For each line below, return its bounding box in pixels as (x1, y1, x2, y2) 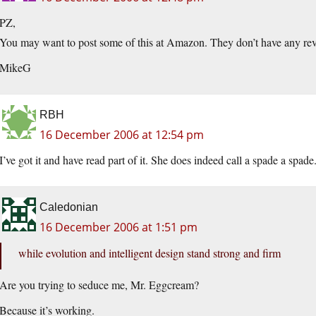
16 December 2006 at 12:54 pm (39, 127, 204, 143)
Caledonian (39, 201, 98, 214)
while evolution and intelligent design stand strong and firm (18, 245, 281, 261)
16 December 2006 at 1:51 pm (39, 219, 197, 236)
